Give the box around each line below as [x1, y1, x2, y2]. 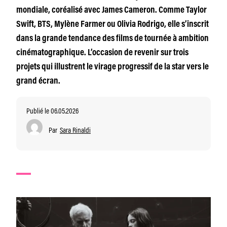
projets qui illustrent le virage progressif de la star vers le [16, 63, 209, 72]
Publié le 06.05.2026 [26, 105, 79, 116]
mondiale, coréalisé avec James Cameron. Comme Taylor [16, 6, 207, 15]
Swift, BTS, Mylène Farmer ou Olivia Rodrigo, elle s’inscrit [16, 20, 209, 29]
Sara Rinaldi [60, 124, 91, 135]
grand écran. [16, 77, 60, 86]
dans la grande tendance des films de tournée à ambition [16, 34, 209, 44]
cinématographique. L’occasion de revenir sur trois [16, 49, 188, 58]
